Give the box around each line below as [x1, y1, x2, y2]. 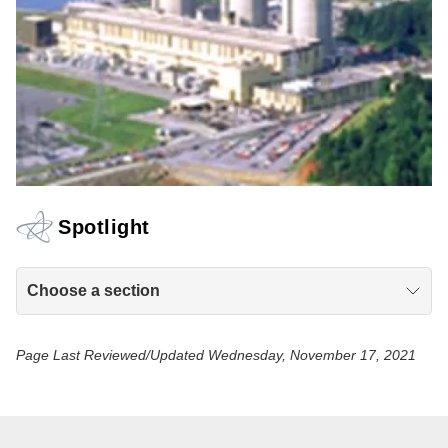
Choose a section [27, 281, 160, 299]
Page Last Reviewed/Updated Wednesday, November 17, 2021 [16, 346, 416, 363]
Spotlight [58, 215, 150, 238]
